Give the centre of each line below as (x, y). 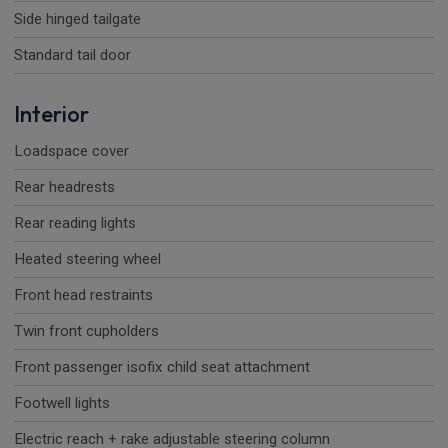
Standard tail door (72, 55)
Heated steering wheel (87, 259)
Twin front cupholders (86, 331)
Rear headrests (64, 187)
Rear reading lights (75, 223)
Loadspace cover (71, 151)
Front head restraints (83, 295)
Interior (51, 114)
